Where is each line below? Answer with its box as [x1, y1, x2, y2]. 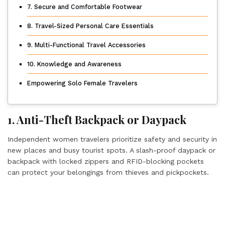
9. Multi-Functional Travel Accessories [27, 41, 146, 49]
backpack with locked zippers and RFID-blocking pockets [8, 157, 204, 165]
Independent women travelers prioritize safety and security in [8, 135, 217, 143]
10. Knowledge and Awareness [27, 60, 122, 68]
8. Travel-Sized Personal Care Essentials [27, 22, 154, 30]
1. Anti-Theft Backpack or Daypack [8, 112, 186, 127]
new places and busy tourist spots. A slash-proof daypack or [8, 146, 215, 154]
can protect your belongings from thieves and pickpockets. [8, 168, 209, 176]
